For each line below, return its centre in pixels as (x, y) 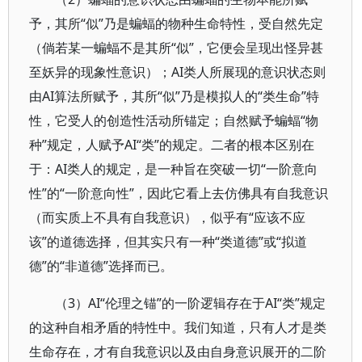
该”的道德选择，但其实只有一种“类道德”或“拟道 (168, 242)
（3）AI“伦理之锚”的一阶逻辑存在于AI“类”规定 (190, 303)
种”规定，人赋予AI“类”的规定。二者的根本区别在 (172, 145)
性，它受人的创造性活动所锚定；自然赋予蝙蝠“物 (174, 120)
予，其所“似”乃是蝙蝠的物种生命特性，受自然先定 (176, 23)
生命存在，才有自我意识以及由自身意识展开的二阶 (178, 351)
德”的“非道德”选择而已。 (101, 266)
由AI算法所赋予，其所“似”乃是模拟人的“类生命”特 (174, 96)
